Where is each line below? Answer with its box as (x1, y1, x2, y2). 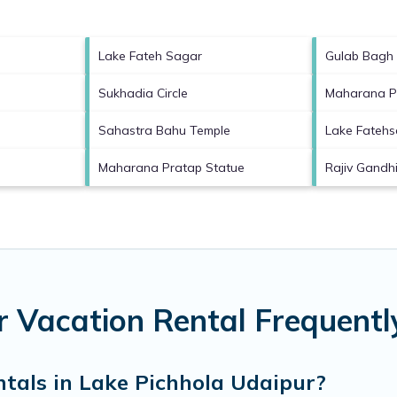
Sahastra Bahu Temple (98, 121, 230, 138)
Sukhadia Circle (98, 84, 188, 101)
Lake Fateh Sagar (98, 47, 202, 64)
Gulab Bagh (325, 47, 393, 64)
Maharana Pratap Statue (98, 159, 245, 175)
